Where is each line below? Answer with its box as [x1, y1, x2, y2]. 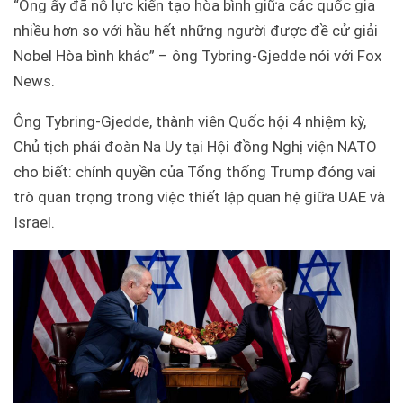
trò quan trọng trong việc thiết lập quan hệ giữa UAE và [13, 188, 385, 207]
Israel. [13, 213, 55, 232]
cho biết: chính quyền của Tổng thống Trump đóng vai [13, 163, 376, 182]
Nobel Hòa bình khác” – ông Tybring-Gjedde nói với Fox [13, 47, 381, 66]
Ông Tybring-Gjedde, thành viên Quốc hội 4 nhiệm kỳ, [13, 112, 366, 131]
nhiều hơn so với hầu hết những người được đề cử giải [13, 22, 378, 40]
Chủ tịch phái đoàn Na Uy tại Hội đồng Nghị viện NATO [13, 138, 377, 157]
